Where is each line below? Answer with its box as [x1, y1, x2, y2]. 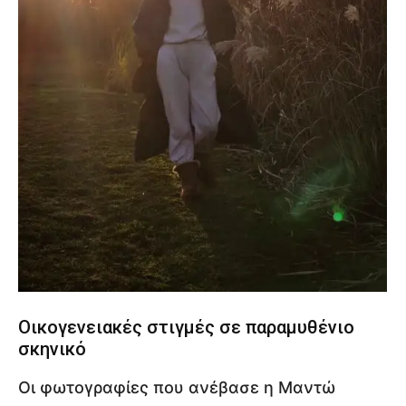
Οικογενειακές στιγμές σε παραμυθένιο [18, 315, 354, 338]
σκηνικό [18, 337, 86, 360]
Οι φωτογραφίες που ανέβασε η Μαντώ [18, 377, 335, 397]
